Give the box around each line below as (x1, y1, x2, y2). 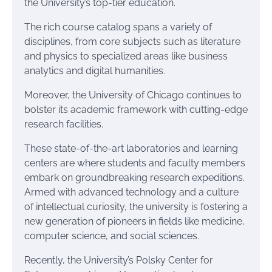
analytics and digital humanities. (24, 65, 165, 76)
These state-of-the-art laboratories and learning (24, 143, 238, 154)
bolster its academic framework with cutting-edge (24, 104, 248, 115)
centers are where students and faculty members (24, 157, 245, 169)
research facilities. (24, 118, 103, 130)
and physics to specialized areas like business (24, 50, 228, 62)
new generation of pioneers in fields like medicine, (24, 216, 245, 227)
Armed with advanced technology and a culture (24, 186, 239, 198)
